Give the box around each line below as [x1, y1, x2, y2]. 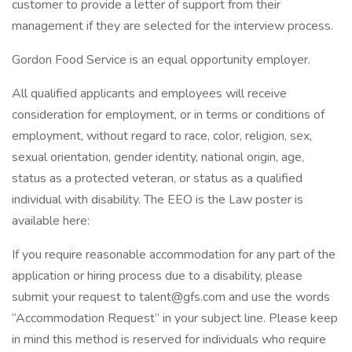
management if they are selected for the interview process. [12, 17, 333, 35]
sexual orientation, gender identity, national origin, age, [12, 148, 304, 166]
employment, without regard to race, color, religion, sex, [12, 127, 312, 145]
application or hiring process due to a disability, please [12, 267, 302, 284]
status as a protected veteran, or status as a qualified [12, 170, 302, 187]
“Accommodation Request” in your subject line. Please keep [12, 310, 338, 327]
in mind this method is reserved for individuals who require [12, 331, 326, 348]
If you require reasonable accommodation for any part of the [12, 246, 335, 263]
